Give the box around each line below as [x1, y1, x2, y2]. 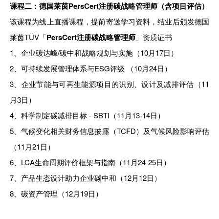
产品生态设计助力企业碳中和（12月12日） [21, 173, 161, 183]
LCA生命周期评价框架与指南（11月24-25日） [21, 157, 171, 167]
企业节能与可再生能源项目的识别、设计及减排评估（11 [21, 79, 210, 89]
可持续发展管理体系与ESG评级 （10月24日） [21, 63, 172, 73]
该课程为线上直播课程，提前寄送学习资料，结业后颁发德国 [10, 16, 209, 26]
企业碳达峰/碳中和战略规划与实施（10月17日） [21, 47, 178, 58]
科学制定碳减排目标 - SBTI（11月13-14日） [21, 110, 165, 120]
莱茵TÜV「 [10, 32, 46, 42]
